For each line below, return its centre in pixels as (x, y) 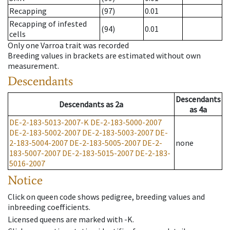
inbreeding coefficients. (49, 207)
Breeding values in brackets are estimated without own (104, 56)
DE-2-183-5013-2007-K (49, 122)
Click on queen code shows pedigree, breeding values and (106, 197)
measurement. (33, 66)
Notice (25, 180)
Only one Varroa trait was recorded (68, 45)
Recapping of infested (48, 24)
